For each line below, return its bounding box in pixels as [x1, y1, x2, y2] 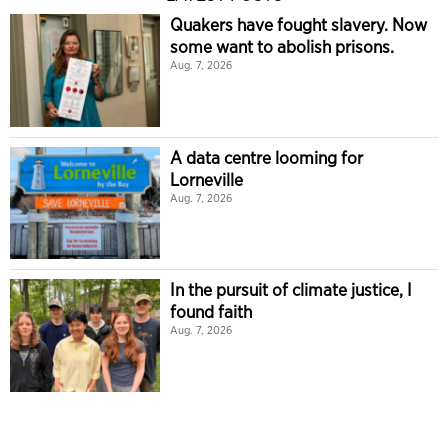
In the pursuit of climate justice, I [170, 279, 412, 300]
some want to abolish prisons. [170, 36, 394, 57]
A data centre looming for [170, 146, 363, 168]
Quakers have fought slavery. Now [170, 14, 427, 35]
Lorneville [170, 168, 243, 190]
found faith [170, 301, 252, 322]
